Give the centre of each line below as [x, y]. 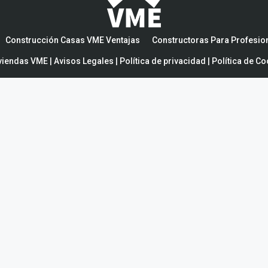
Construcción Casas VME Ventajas [73, 40]
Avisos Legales [83, 61]
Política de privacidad [162, 61]
